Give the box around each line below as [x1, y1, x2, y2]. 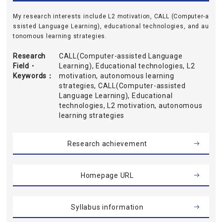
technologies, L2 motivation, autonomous [58, 102, 203, 110]
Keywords [13, 72, 47, 80]
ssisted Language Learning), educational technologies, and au [13, 23, 209, 30]
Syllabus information [71, 203, 144, 211]
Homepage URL [80, 171, 134, 179]
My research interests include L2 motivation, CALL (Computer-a [13, 13, 209, 20]
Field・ [13, 62, 37, 70]
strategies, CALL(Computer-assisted [58, 82, 186, 90]
